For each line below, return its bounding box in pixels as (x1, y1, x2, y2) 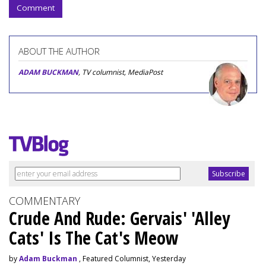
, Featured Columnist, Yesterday (77, 254, 186, 264)
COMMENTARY (9, 194, 80, 208)
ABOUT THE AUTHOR (18, 45, 100, 58)
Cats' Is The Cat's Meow (9, 226, 179, 251)
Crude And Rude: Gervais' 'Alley (9, 206, 230, 231)
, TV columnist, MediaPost (78, 67, 163, 78)
